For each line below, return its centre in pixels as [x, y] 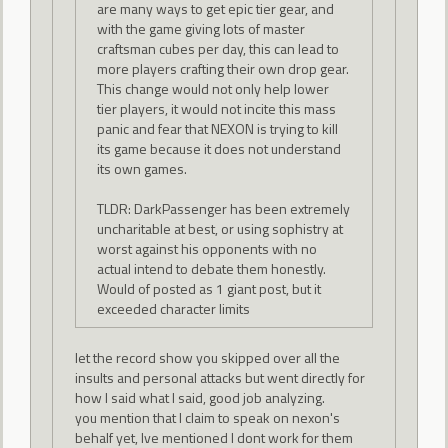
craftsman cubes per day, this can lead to [218, 49]
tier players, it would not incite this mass [217, 109]
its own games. [142, 169]
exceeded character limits [174, 309]
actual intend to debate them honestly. [212, 269]
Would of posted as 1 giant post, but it [209, 289]
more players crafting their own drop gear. [223, 69]
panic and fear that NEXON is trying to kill [218, 129]
